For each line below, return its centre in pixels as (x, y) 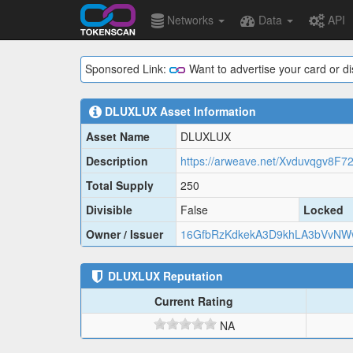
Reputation (191, 276)
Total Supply (120, 186)
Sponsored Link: (127, 69)
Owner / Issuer (124, 234)
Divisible (109, 210)
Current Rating (194, 301)
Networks (190, 20)
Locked (323, 210)
